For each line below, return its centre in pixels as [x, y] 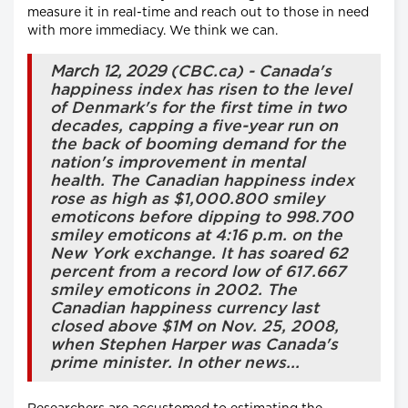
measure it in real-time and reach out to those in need [198, 12]
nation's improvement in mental [178, 163]
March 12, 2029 [108, 71]
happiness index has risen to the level [201, 90]
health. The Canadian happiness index [202, 181]
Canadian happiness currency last [184, 308]
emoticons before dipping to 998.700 [202, 217]
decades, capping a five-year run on [194, 126]
